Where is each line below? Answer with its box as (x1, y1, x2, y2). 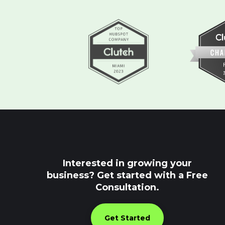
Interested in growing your (62, 158, 192, 169)
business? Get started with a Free (46, 170, 208, 181)
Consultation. (95, 182, 159, 193)
